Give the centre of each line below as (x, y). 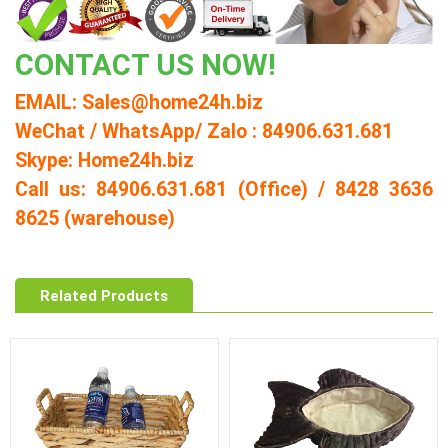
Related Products (104, 295)
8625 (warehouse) (95, 217)
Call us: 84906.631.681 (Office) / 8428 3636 (224, 188)
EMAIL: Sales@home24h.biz (139, 101)
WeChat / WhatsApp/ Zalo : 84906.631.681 (204, 130)
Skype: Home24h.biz (104, 159)
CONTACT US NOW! (145, 64)
